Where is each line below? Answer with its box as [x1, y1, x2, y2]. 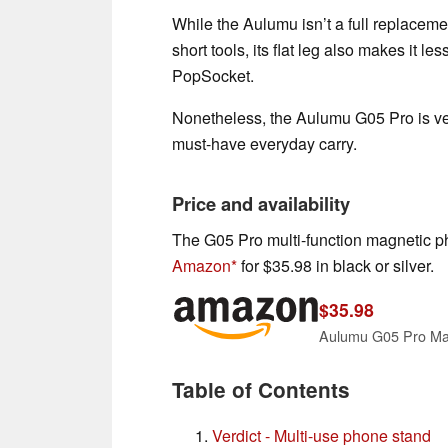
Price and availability [172, 190, 350, 218]
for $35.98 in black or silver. [237, 254, 434, 278]
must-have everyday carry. [172, 132, 357, 156]
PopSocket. [172, 64, 254, 88]
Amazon [172, 254, 231, 278]
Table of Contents [172, 374, 350, 404]
